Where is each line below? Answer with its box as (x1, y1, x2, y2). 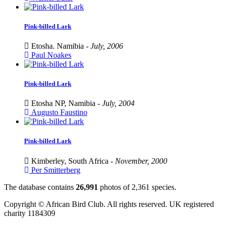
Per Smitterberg (29, 165, 80, 174)
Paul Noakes (29, 50, 71, 59)
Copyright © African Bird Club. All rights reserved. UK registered (4, 199, 214, 208)
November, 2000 (115, 156, 167, 165)
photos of (98, 182, 132, 191)
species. (150, 182, 176, 191)
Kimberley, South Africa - (29, 156, 115, 165)
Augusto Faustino (29, 108, 87, 117)
